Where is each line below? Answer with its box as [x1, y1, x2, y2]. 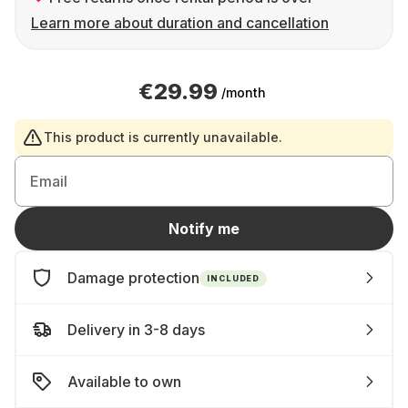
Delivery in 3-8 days [67, 321, 205, 339]
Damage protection [67, 269, 199, 287]
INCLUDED [207, 272, 260, 283]
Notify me [168, 219, 240, 238]
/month [221, 84, 266, 100]
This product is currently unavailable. [44, 129, 282, 145]
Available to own [67, 372, 181, 391]
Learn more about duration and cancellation [31, 14, 329, 32]
